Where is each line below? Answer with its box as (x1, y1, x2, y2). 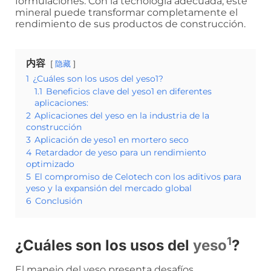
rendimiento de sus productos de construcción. (15, 18, 246, 30)
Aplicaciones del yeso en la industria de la (34, 110, 209, 122)
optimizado (26, 158, 74, 170)
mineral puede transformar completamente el (15, 7, 238, 19)
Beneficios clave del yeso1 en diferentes (46, 86, 212, 97)
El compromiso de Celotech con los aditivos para (34, 171, 241, 183)
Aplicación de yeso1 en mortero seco (34, 134, 189, 146)
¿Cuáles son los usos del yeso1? (33, 73, 163, 85)
